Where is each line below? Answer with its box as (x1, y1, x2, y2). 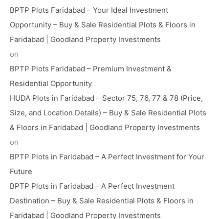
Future (10, 167, 32, 176)
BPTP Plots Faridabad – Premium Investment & (10, 64, 172, 74)
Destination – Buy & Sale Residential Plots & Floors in (10, 196, 194, 206)
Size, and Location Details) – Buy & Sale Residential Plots (10, 108, 206, 118)
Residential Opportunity (10, 79, 92, 88)
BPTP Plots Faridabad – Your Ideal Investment (10, 5, 168, 15)
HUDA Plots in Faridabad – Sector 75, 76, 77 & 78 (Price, (10, 93, 203, 103)
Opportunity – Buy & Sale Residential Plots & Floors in (10, 20, 196, 30)
